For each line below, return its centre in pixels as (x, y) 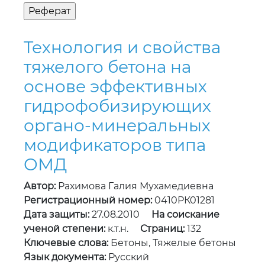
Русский (127, 257)
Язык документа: (65, 257)
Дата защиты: (56, 215)
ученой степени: (64, 229)
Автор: (40, 186)
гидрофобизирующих (117, 106)
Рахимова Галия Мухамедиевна (135, 186)
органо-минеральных (117, 126)
